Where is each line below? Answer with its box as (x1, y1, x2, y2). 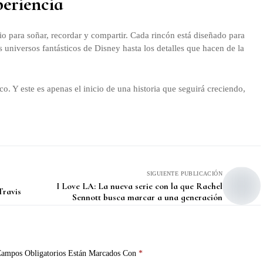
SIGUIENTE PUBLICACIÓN (146, 170, 222, 177)
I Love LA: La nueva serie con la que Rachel (56, 180, 222, 191)
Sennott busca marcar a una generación (72, 191, 222, 203)
